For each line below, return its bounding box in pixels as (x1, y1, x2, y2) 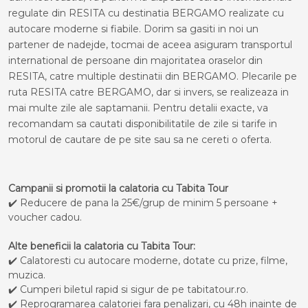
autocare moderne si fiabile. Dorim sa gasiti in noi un (8, 23, 258, 35)
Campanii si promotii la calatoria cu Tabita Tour (8, 182, 228, 195)
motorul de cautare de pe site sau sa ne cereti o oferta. (8, 133, 272, 146)
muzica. (8, 269, 45, 281)
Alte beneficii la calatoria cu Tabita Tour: (8, 240, 195, 252)
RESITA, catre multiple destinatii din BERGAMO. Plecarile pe (8, 70, 297, 82)
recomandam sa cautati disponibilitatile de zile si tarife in (8, 118, 277, 130)
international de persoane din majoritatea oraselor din (8, 54, 263, 67)
